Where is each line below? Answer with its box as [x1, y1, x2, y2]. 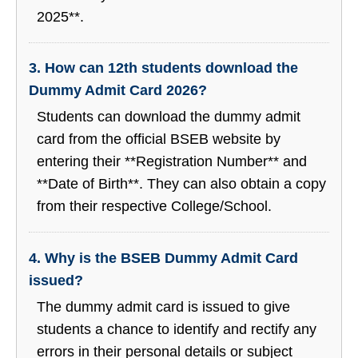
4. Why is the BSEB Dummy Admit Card [29, 249, 298, 266]
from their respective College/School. [37, 198, 272, 215]
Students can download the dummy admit [37, 109, 300, 125]
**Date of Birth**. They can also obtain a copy [37, 176, 326, 193]
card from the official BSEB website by [37, 131, 280, 148]
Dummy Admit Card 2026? [29, 82, 207, 99]
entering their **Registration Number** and [37, 153, 307, 170]
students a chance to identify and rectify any [37, 320, 316, 337]
